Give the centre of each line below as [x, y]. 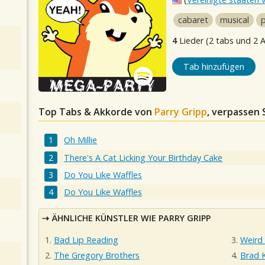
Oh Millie [81, 140]
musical [235, 20]
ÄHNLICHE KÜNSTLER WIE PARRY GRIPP [131, 218]
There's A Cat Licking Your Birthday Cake [143, 157]
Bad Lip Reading [86, 240]
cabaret [193, 20]
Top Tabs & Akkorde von [96, 112]
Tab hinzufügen [214, 67]
